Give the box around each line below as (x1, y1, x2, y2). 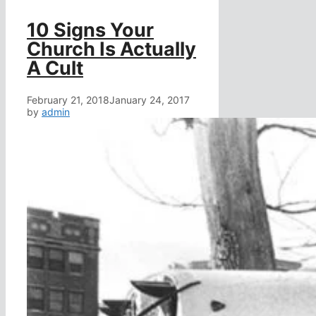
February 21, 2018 (27, 93, 109, 106)
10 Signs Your (27, 18, 154, 42)
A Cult (27, 56, 83, 80)
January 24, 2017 (109, 93, 190, 106)
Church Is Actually (27, 37, 196, 61)
